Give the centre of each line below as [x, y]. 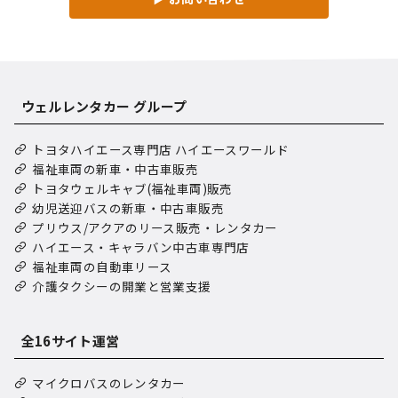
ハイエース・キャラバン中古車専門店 [141, 247]
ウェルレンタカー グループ [104, 106]
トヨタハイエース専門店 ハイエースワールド [161, 149]
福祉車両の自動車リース [102, 266]
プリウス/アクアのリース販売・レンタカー [155, 227]
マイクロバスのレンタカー [109, 383]
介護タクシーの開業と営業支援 [122, 286]
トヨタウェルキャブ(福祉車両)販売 [132, 188]
